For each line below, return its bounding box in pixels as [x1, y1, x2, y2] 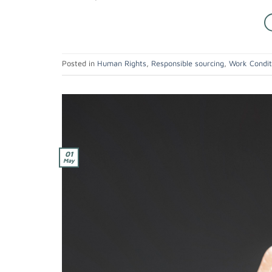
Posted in [62, 58, 97, 68]
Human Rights [97, 58, 146, 68]
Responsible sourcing [151, 58, 224, 68]
